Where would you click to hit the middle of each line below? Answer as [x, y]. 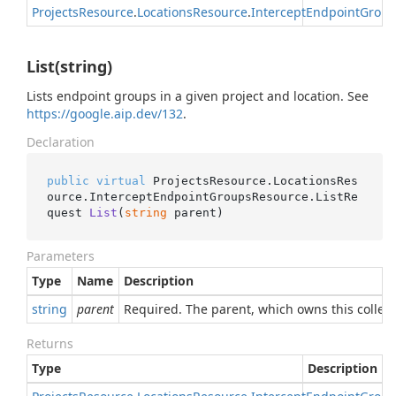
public [68, 180]
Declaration [61, 142]
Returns [50, 343]
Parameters [61, 256]
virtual [121, 180]
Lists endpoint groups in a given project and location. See [198, 96]
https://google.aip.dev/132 [105, 114]
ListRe [336, 196]
